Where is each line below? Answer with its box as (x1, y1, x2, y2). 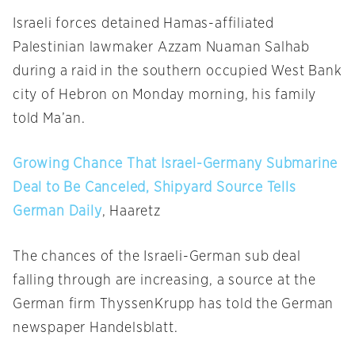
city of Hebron (13, 88, 113, 103)
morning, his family (185, 88, 317, 103)
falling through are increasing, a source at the (13, 273, 316, 288)
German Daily (13, 204, 102, 219)
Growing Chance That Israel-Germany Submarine (13, 157, 338, 172)
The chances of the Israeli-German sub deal (13, 250, 301, 265)
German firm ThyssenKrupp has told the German (13, 297, 334, 312)
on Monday (112, 88, 185, 103)
